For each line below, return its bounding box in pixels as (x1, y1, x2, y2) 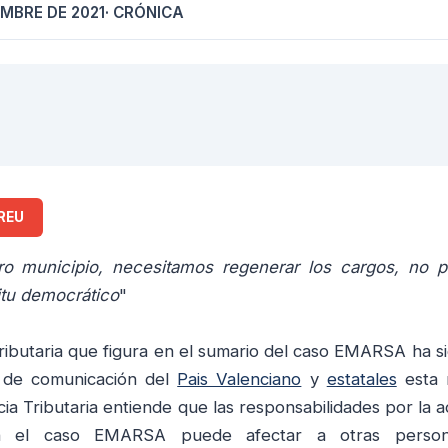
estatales (326, 368, 397, 389)
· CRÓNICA (105, 2, 184, 22)
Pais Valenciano (177, 368, 302, 389)
